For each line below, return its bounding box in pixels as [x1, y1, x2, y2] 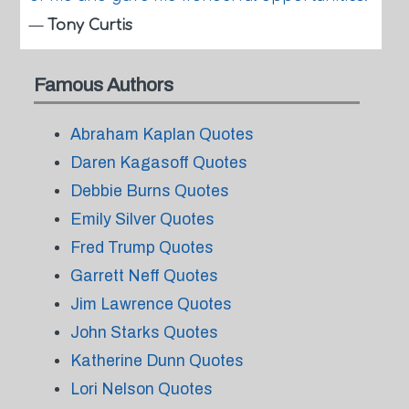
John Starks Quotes [69, 323, 218, 341]
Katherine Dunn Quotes [69, 351, 244, 370]
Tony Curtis [47, 17, 132, 34]
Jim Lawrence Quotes [69, 295, 232, 313]
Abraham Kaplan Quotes [69, 125, 254, 143]
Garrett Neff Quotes [69, 267, 218, 285]
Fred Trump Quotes [69, 238, 214, 257]
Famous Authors [33, 74, 173, 95]
